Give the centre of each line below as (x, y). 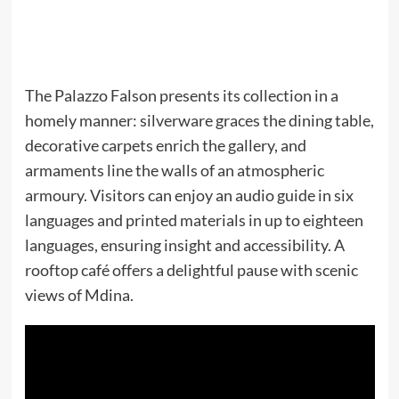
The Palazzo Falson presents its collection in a (181, 96)
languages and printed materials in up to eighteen (194, 220)
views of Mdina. (79, 295)
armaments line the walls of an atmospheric (174, 171)
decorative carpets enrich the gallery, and (165, 146)
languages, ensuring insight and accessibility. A (184, 245)
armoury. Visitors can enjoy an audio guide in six (189, 195)
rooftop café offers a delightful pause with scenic (191, 270)
